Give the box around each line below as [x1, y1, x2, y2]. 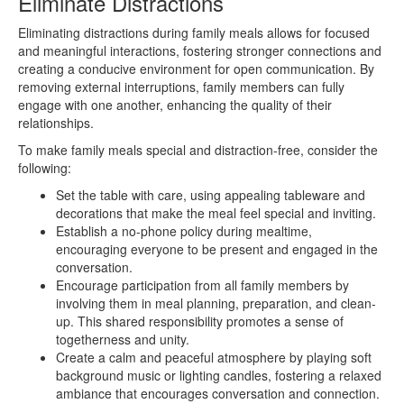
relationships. [18, 113, 94, 132]
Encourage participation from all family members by [56, 275, 349, 294]
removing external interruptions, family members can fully [18, 77, 344, 96]
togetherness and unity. [56, 329, 189, 348]
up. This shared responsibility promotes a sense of [56, 311, 344, 330]
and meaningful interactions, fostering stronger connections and [18, 41, 381, 60]
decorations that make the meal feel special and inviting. [56, 203, 376, 222]
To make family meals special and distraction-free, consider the [18, 140, 378, 159]
